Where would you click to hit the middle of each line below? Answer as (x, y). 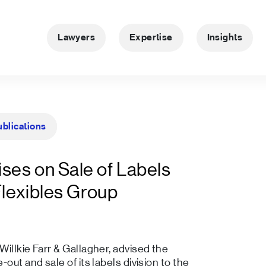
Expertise (151, 38)
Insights (224, 38)
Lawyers (77, 38)
